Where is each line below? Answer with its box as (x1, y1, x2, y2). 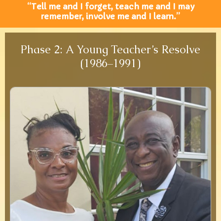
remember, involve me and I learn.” (41, 11, 180, 21)
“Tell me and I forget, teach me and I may (27, 1, 194, 11)
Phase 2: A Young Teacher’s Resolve (21, 42, 200, 57)
